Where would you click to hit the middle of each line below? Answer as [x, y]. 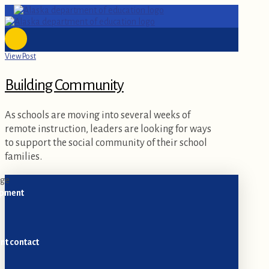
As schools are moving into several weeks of [98, 115]
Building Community [64, 85]
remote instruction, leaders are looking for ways [108, 129]
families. [23, 157]
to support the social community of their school [106, 143]
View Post [20, 56]
